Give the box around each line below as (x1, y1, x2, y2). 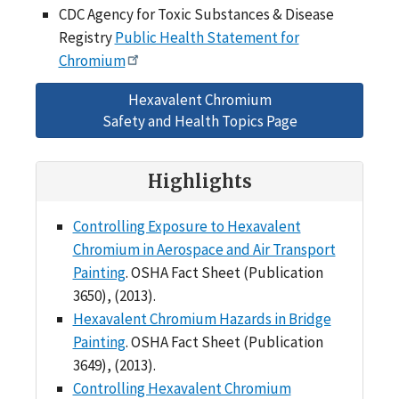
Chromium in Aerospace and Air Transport (72, 239, 336, 259)
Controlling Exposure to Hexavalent (72, 216, 301, 236)
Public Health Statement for (114, 27, 299, 47)
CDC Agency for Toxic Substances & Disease (58, 4, 334, 24)
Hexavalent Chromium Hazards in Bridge (72, 308, 331, 329)
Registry (58, 27, 115, 47)
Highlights (147, 169, 252, 192)
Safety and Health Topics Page (102, 110, 297, 131)
